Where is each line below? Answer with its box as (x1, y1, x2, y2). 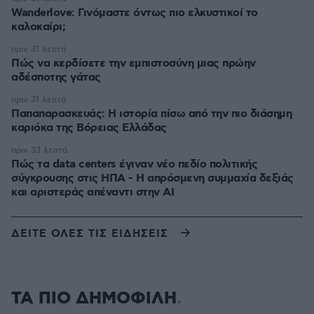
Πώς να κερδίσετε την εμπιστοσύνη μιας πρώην (11, 56, 256, 71)
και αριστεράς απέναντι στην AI (11, 185, 174, 200)
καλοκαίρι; (11, 20, 65, 34)
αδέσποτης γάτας (11, 70, 101, 85)
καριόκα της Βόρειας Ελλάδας (11, 121, 167, 135)
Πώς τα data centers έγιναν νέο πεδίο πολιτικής (11, 157, 257, 172)
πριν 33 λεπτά (11, 145, 68, 156)
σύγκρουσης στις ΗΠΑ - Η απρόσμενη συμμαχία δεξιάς (11, 171, 294, 186)
